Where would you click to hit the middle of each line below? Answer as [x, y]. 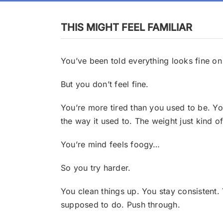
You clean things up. [101, 191]
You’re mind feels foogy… [110, 144]
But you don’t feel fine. [105, 84]
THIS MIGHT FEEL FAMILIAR [126, 27]
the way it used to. [98, 121]
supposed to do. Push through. [120, 205]
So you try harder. [96, 168]
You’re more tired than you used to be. [137, 108]
